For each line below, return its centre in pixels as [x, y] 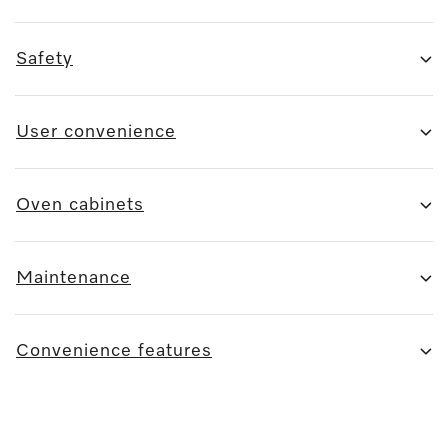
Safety [44, 58]
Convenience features [114, 350]
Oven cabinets [80, 204]
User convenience [96, 131]
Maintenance [73, 277]
